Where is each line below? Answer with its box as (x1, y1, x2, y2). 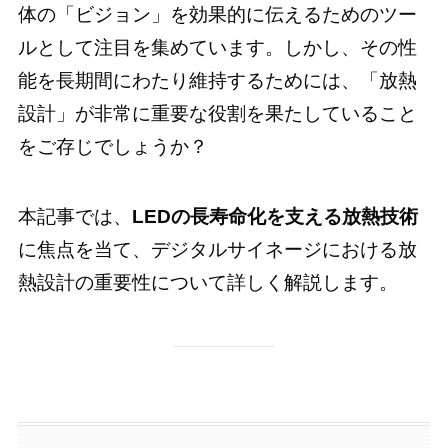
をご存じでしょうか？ (17, 135, 208, 157)
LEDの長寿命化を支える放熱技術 (131, 206, 418, 228)
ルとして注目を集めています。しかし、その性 (17, 36, 417, 58)
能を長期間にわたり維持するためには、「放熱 (17, 69, 417, 91)
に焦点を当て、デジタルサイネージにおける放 (17, 239, 417, 261)
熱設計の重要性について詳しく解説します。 (17, 272, 398, 294)
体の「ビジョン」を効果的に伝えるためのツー (17, 3, 417, 25)
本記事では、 (17, 206, 132, 228)
